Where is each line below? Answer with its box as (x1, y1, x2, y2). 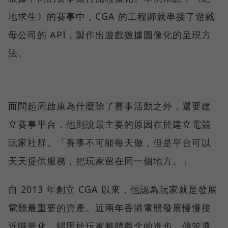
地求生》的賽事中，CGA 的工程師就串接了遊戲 (8, 10, 215, 23)
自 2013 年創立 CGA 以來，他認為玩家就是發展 (8, 183, 217, 196)
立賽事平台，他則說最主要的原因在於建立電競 (8, 118, 211, 131)
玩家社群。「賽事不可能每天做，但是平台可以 (8, 136, 211, 149)
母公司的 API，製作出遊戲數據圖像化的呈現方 (8, 28, 211, 41)
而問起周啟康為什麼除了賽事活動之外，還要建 (8, 100, 211, 112)
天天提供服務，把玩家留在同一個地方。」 (8, 155, 192, 167)
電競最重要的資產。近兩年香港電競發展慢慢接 (8, 202, 211, 214)
